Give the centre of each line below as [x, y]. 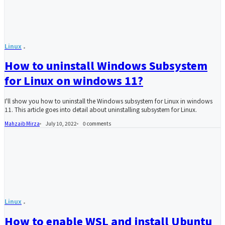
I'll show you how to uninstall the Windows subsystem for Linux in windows [108, 101]
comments [98, 124]
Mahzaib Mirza [22, 124]
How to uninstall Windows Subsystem [106, 65]
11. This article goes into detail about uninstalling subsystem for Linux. [101, 109]
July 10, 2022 [61, 124]
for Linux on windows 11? [74, 80]
